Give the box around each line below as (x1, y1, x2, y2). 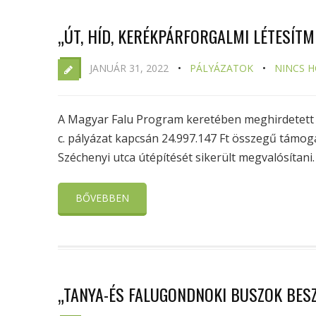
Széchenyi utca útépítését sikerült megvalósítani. (58, 150, 315, 165)
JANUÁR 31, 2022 (90, 61, 169, 75)
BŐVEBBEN (75, 191, 129, 205)
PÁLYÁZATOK (190, 61, 253, 75)
